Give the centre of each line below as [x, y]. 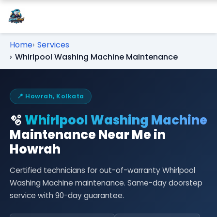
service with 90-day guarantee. [67, 195]
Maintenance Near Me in [88, 135]
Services [53, 45]
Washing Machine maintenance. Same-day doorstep [106, 183]
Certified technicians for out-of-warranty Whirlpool [102, 170]
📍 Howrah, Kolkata [51, 96]
